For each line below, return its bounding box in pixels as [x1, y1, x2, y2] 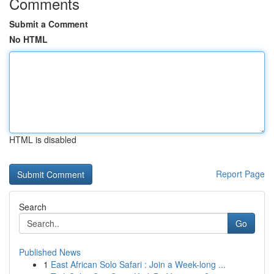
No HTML [9, 33, 48, 45]
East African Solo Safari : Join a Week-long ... [51, 258, 226, 270]
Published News [19, 246, 81, 258]
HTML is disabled [9, 133, 76, 146]
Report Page [216, 168, 265, 180]
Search [19, 201, 46, 213]
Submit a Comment [9, 18, 88, 30]
